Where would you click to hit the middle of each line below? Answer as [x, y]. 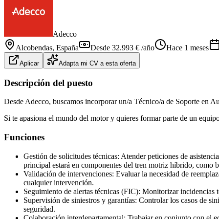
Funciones [24, 137]
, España [66, 47]
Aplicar [29, 63]
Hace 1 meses [187, 47]
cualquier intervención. [59, 182]
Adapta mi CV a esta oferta [97, 63]
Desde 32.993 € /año [122, 47]
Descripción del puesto [48, 83]
